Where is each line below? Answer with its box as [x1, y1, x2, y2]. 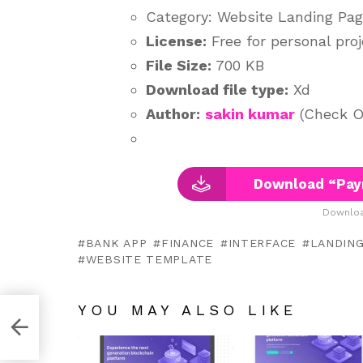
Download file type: [146, 81, 288, 98]
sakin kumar [205, 105, 295, 122]
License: [146, 32, 207, 49]
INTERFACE [228, 237, 296, 250]
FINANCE [161, 237, 214, 250]
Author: [146, 105, 200, 122]
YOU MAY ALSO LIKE [78, 301, 297, 318]
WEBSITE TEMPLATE [85, 253, 212, 266]
